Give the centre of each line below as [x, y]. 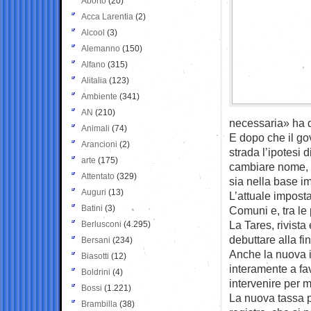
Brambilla [99, 304]
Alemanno [101, 48]
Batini [92, 208]
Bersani [96, 240]
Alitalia [94, 80]
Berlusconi [101, 224]
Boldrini [96, 272]
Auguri [94, 192]
